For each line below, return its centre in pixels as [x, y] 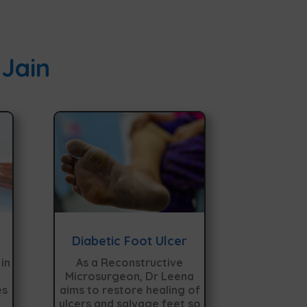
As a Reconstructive [130, 262]
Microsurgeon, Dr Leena [130, 276]
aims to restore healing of [130, 290]
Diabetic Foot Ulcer [130, 241]
